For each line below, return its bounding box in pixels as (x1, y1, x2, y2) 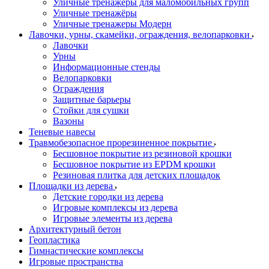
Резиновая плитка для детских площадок (53, 170, 220, 180)
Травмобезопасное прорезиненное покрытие (29, 138, 214, 148)
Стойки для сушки (53, 105, 129, 115)
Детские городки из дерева (53, 192, 163, 202)
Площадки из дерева (29, 181, 115, 191)
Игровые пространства (29, 256, 123, 267)
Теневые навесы (29, 127, 95, 137)
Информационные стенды (53, 62, 160, 72)
